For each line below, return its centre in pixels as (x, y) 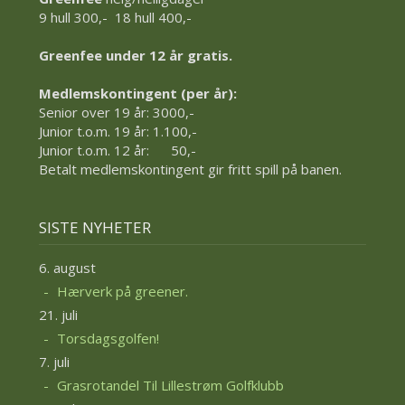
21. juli (58, 314)
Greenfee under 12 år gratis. (135, 55)
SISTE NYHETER (94, 227)
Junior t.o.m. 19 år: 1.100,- (118, 131)
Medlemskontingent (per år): (137, 93)
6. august (67, 267)
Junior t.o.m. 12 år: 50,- (117, 150)
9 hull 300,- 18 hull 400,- (115, 17)
